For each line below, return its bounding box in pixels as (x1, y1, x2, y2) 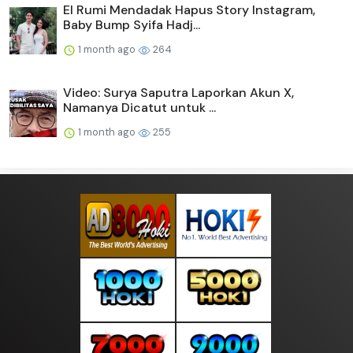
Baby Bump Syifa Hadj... (63, 16, 200, 33)
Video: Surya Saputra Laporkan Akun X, (63, 84, 294, 101)
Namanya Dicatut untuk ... (63, 98, 216, 116)
